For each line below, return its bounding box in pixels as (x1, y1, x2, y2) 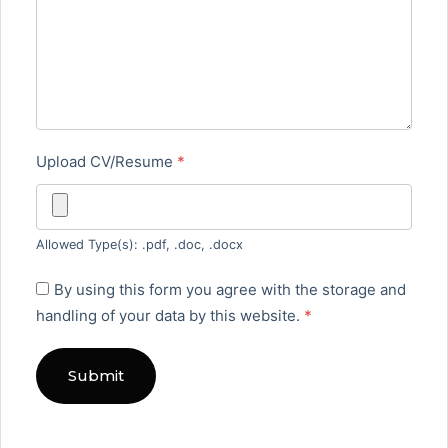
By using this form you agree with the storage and (54, 280, 406, 299)
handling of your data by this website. (36, 306, 304, 325)
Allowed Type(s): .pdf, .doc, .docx (36, 237, 243, 252)
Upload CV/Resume (36, 152, 177, 171)
